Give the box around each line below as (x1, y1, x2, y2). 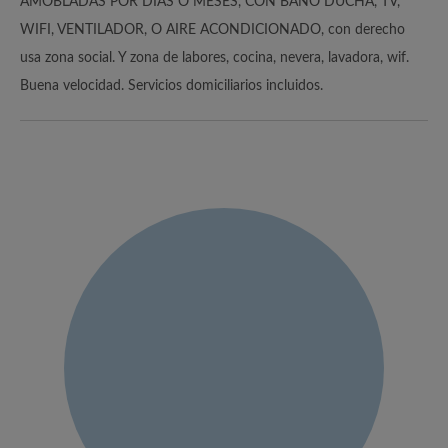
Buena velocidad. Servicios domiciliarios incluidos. (20, 78, 323, 93)
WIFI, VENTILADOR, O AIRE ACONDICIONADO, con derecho (20, 22, 405, 37)
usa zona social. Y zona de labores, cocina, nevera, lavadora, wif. (20, 50, 409, 65)
